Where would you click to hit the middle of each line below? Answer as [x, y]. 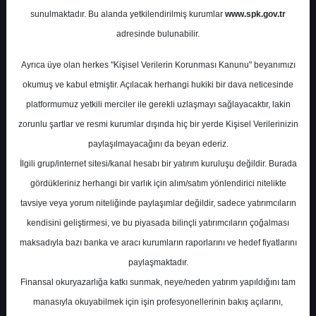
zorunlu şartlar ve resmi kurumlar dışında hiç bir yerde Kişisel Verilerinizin [158, 124]
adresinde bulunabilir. [158, 34]
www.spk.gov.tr [255, 14]
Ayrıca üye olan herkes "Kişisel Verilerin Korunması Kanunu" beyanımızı [158, 65]
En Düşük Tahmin [70, 258]
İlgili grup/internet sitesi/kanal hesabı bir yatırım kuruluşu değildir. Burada [158, 164]
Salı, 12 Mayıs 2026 [157, 77]
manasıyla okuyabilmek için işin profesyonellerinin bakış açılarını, [158, 302]
